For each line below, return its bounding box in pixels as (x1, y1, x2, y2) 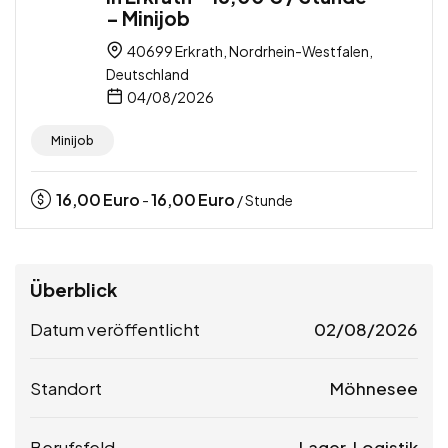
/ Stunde (235, 190, 293, 209)
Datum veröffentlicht (30, 317, 200, 340)
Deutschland (106, 64, 189, 83)
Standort (30, 376, 102, 399)
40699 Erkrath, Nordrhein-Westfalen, (125, 41, 373, 60)
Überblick (30, 277, 117, 301)
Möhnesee (330, 376, 418, 399)
